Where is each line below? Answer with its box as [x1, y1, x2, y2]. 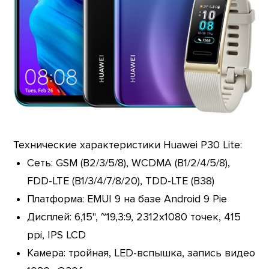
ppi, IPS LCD [26, 229, 86, 242]
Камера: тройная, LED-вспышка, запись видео [26, 247, 255, 260]
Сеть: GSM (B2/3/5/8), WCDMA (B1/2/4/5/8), [26, 157, 230, 170]
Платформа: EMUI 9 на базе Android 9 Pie [26, 193, 227, 206]
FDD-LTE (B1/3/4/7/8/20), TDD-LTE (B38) [26, 175, 214, 188]
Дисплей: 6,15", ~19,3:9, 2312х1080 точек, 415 [26, 211, 241, 224]
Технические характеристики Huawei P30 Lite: [13, 139, 243, 152]
